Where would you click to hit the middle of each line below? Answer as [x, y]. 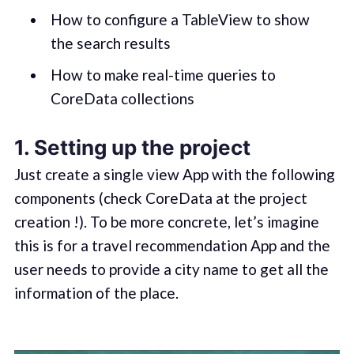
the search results [110, 43]
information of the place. [96, 293]
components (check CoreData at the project [160, 198]
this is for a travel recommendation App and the [172, 246]
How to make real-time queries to [163, 74]
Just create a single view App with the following [174, 175]
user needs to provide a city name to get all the [171, 269]
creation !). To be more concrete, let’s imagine [166, 222]
